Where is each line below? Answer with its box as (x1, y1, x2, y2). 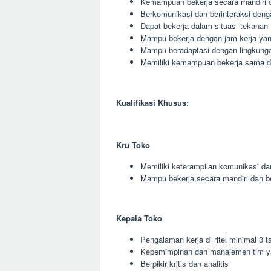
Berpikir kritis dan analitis (140, 258, 229, 269)
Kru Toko (116, 139, 150, 151)
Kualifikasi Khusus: (116, 96, 189, 108)
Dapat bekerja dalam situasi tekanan (140, 20, 268, 31)
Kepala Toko (116, 212, 162, 224)
